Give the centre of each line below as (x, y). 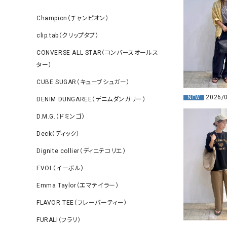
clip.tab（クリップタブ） (68, 35)
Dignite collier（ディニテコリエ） (81, 151)
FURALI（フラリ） (59, 220)
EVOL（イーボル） (60, 168)
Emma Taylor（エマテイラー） (78, 185)
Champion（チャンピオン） (73, 18)
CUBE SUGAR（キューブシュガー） (83, 82)
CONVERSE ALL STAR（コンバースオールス (98, 53)
